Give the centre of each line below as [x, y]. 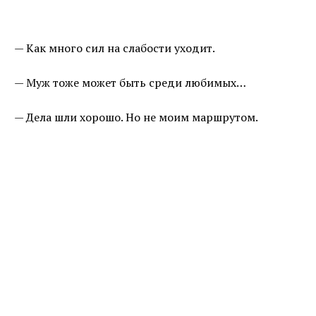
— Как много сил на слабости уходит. [115, 48]
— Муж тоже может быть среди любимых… [130, 83]
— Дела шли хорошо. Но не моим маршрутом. [136, 117]
